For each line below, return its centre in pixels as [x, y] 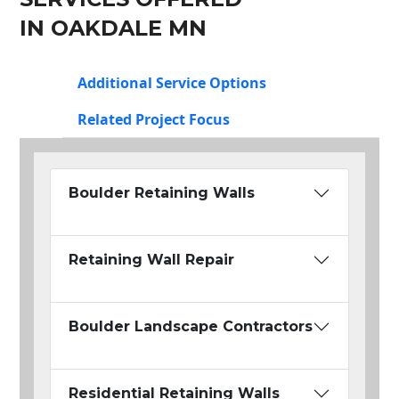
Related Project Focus [154, 120]
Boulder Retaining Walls [162, 193]
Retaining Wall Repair [151, 260]
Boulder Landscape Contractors [191, 327]
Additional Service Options [172, 83]
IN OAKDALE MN [113, 28]
